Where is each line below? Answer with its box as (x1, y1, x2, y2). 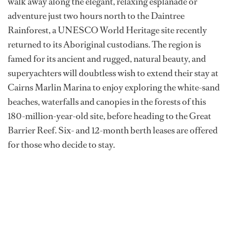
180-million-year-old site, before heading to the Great (8, 110, 211, 123)
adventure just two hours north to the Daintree (8, 10, 185, 22)
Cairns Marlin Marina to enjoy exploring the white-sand (8, 81, 220, 94)
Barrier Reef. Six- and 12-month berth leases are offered (8, 124, 218, 137)
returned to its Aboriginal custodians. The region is (8, 38, 201, 51)
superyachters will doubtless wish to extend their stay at (8, 67, 218, 80)
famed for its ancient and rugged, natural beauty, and (8, 53, 206, 65)
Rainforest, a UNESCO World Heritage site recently (8, 24, 207, 37)
